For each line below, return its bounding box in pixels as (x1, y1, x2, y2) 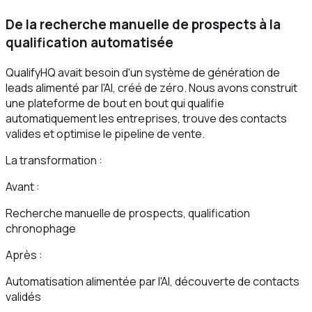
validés (6, 288, 41, 304)
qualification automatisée (6, 33, 173, 52)
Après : (6, 247, 42, 263)
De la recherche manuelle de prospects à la (6, 15, 281, 33)
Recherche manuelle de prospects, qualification (6, 205, 250, 221)
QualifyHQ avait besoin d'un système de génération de (6, 64, 280, 80)
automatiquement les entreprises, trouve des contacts (6, 110, 287, 126)
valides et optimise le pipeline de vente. (6, 125, 205, 141)
